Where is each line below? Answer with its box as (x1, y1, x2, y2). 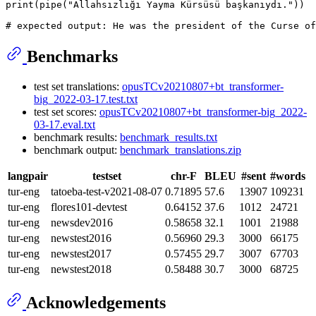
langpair (8, 169, 48, 182)
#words (270, 169, 305, 182)
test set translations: (34, 80, 122, 92)
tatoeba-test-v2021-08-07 (51, 185, 162, 197)
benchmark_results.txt (120, 130, 217, 143)
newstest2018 (51, 262, 111, 275)
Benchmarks (27, 47, 118, 66)
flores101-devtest (51, 200, 127, 213)
